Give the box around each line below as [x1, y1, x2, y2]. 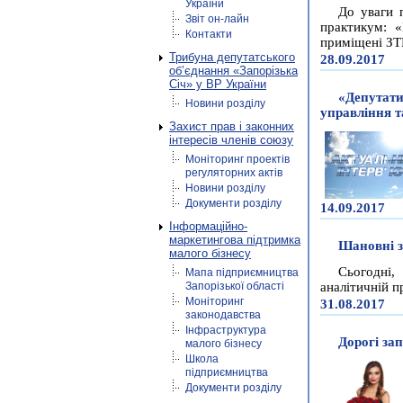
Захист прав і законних [169, 120, 294, 133]
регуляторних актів [185, 166, 282, 179]
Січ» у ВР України [169, 77, 266, 91]
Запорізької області [185, 280, 284, 292]
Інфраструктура [185, 324, 266, 336]
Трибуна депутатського [169, 50, 295, 64]
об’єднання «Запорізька [169, 64, 298, 77]
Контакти [185, 28, 232, 40]
